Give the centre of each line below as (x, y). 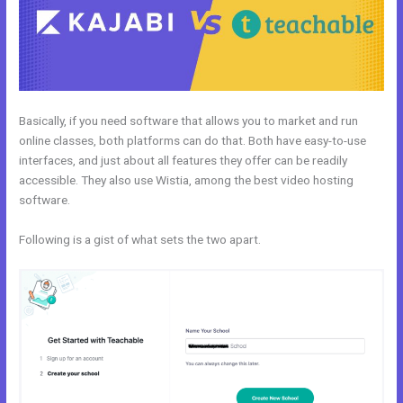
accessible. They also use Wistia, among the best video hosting (187, 180)
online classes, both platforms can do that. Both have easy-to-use (193, 141)
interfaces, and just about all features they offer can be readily (184, 161)
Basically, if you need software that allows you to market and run (189, 121)
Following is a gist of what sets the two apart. (140, 239)
